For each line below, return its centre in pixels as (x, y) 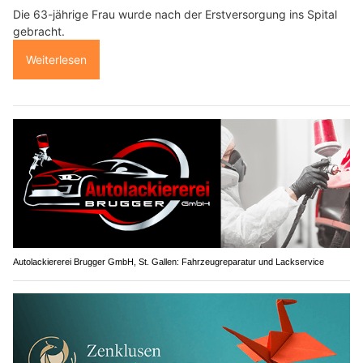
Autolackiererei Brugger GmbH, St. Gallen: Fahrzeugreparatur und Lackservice (169, 262)
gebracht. (39, 31)
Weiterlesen (56, 59)
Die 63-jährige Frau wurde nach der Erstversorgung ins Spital (175, 14)
